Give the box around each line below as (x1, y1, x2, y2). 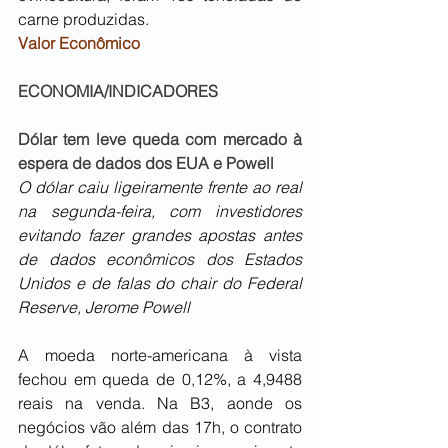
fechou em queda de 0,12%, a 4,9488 (18, 369, 302, 390)
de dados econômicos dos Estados (18, 249, 302, 270)
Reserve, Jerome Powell (18, 297, 190, 318)
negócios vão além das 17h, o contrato (18, 417, 302, 438)
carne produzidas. (18, 9, 149, 30)
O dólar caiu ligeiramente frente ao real (18, 177, 302, 198)
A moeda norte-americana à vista (18, 345, 302, 366)
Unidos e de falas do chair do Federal (18, 273, 302, 294)
